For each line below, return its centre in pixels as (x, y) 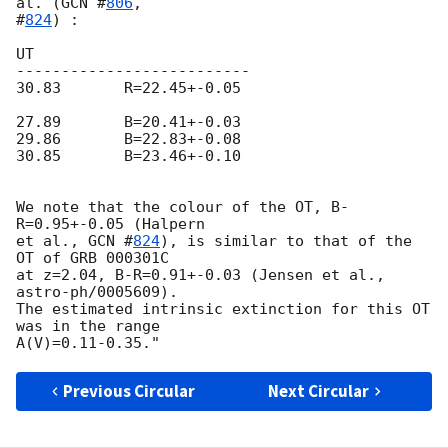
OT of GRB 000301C (97, 258)
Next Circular (319, 391)
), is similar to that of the (286, 241)
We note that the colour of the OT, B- (182, 207)
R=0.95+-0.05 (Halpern (110, 224)
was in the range (88, 326)
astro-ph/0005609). (101, 292)
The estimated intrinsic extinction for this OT (223, 309)
